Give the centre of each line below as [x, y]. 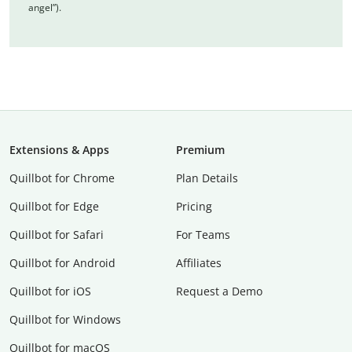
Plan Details [207, 178]
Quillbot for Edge [54, 206]
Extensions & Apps [59, 149]
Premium [200, 149]
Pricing [194, 206]
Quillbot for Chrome [62, 178]
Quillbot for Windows [65, 319]
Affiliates [199, 262]
